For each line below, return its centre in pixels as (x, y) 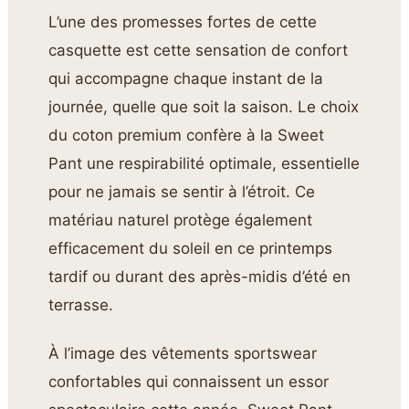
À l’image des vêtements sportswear (183, 354)
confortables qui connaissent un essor (189, 382)
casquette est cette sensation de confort (199, 50)
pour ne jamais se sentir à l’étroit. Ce (182, 191)
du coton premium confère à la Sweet (187, 135)
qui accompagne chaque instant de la (186, 78)
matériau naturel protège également (181, 220)
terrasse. (81, 304)
